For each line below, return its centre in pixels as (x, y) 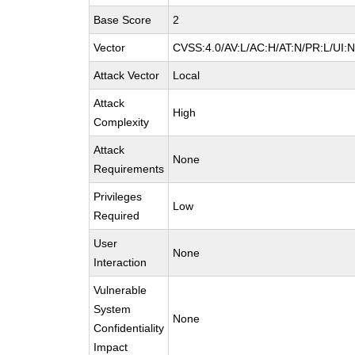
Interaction (120, 262)
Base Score (123, 20)
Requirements (129, 169)
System (113, 309)
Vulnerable (120, 290)
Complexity (122, 122)
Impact (111, 347)
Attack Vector (127, 75)
